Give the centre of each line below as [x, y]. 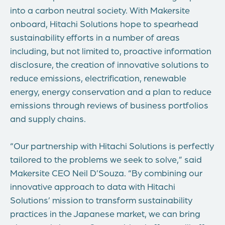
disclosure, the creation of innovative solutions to [109, 64]
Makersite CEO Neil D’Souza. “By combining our [106, 173]
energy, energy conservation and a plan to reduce [111, 91]
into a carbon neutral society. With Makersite [100, 10]
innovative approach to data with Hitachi [93, 186]
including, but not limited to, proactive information [111, 50]
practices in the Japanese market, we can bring [105, 213]
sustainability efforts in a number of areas [95, 37]
